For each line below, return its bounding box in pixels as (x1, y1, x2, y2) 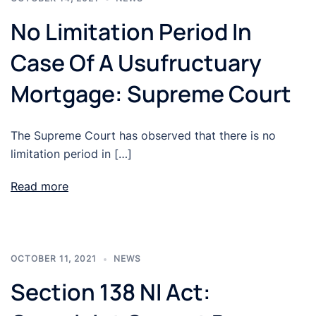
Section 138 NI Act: (11, 276, 211, 308)
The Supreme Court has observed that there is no (11, 128, 276, 143)
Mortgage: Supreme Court (11, 78, 291, 110)
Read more (11, 179, 68, 194)
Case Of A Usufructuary (11, 47, 262, 79)
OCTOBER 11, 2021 (11, 253, 97, 265)
